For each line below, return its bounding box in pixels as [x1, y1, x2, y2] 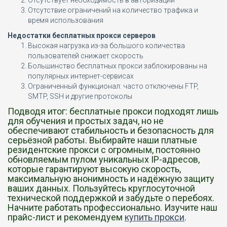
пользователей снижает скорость [28, 52, 143, 60]
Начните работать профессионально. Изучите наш [8, 202, 217, 213]
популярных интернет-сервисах [28, 72, 134, 80]
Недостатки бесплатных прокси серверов [8, 31, 156, 40]
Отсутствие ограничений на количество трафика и [28, 6, 198, 14]
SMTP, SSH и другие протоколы [28, 92, 132, 100]
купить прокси [125, 212, 184, 222]
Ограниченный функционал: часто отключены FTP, [28, 82, 199, 90]
